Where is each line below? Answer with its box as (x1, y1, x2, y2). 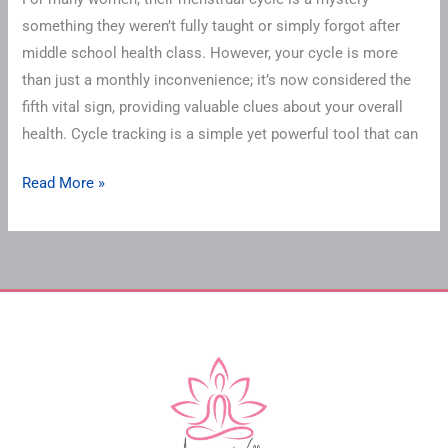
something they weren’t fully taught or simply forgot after (22, 17, 401, 36)
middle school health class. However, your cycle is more (22, 44, 399, 63)
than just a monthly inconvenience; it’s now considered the (22, 71, 412, 90)
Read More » (22, 174, 106, 193)
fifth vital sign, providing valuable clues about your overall (22, 98, 404, 117)
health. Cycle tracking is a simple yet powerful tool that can (22, 125, 419, 144)
